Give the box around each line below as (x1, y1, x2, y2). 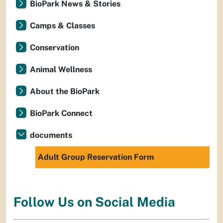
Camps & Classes (30, 21, 95, 30)
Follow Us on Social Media (13, 194, 175, 210)
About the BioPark (30, 87, 100, 96)
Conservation (30, 43, 79, 52)
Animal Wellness (30, 65, 92, 74)
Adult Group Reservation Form (38, 152, 154, 162)
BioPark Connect (30, 109, 93, 118)
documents (30, 130, 72, 140)
